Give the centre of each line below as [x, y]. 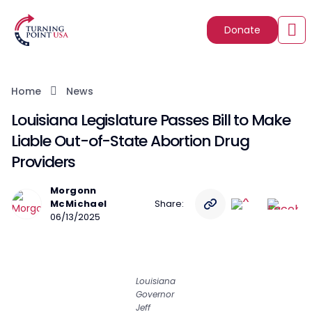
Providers [44, 162]
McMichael [79, 204]
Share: [169, 204]
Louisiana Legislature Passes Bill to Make [151, 120]
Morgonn [73, 190]
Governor [155, 294]
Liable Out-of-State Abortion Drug [130, 141]
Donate [242, 30]
